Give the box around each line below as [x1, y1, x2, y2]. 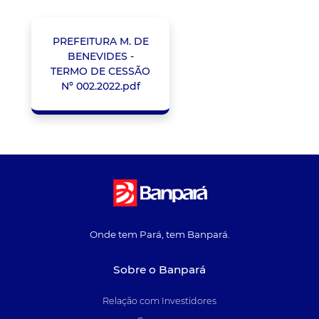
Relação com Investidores [103, 296, 216, 307]
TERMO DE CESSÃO [51, 64, 150, 78]
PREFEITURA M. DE [52, 34, 149, 48]
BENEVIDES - [67, 49, 134, 63]
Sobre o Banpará [113, 263, 206, 277]
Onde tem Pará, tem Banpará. [89, 228, 230, 240]
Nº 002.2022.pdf [61, 79, 140, 93]
